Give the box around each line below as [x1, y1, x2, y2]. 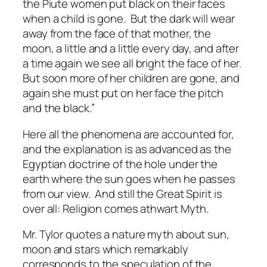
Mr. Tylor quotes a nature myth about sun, [23, 226, 229, 243]
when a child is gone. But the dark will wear [23, 11, 235, 27]
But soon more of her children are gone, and [23, 70, 240, 86]
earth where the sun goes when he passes [23, 170, 236, 187]
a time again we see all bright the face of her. [23, 55, 244, 72]
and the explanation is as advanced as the [23, 141, 231, 157]
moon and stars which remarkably [23, 241, 188, 257]
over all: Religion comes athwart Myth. [23, 200, 209, 216]
